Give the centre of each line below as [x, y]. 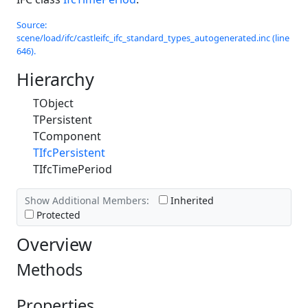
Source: [32, 25]
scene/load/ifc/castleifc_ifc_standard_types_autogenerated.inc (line [153, 38]
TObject [53, 103]
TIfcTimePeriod [73, 169]
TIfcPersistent [69, 153]
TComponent [67, 136]
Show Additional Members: [87, 200]
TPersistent [63, 120]
